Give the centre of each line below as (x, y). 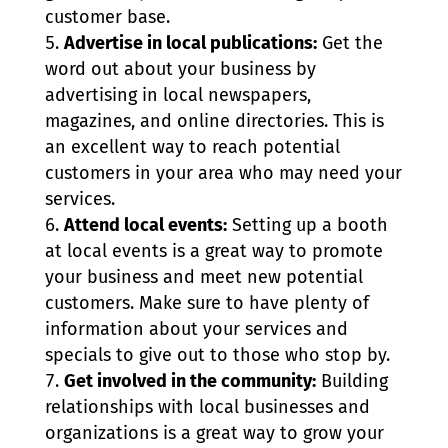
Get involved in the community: (189, 381)
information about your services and (196, 329)
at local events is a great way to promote (213, 251)
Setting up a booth (307, 225)
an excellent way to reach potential (192, 147)
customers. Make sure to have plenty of (206, 303)
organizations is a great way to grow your (214, 433)
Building (351, 381)
